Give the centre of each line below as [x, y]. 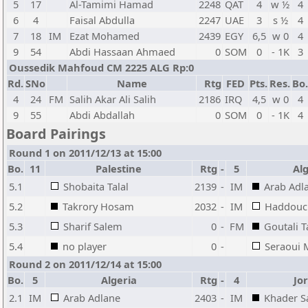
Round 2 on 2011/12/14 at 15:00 [85, 264]
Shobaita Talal [96, 186]
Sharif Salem [93, 226]
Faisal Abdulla [102, 20]
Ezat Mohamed [104, 36]
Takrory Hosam [98, 206]
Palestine [119, 168]
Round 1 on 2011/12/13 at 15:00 [85, 153]
